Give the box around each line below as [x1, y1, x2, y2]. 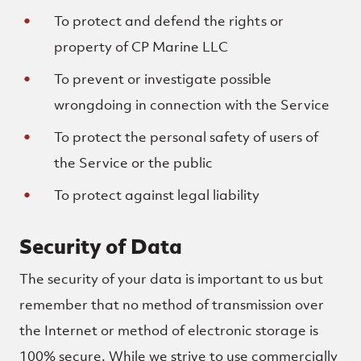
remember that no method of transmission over [19, 296, 324, 313]
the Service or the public [54, 154, 214, 172]
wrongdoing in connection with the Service [54, 96, 330, 114]
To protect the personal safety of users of [54, 128, 319, 146]
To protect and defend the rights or [54, 12, 284, 30]
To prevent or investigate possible [54, 70, 272, 88]
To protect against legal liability [54, 186, 260, 204]
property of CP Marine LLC [54, 38, 229, 56]
